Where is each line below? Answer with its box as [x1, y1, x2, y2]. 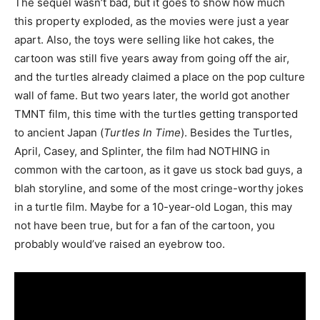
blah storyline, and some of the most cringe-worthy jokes [14, 181, 304, 195]
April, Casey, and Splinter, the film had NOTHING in [14, 144, 270, 158]
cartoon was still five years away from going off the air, [14, 51, 289, 65]
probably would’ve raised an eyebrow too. [14, 236, 225, 251]
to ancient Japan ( [14, 125, 104, 139]
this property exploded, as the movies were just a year [14, 14, 289, 28]
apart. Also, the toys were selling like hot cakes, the [14, 32, 274, 46]
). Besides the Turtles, [181, 125, 292, 139]
